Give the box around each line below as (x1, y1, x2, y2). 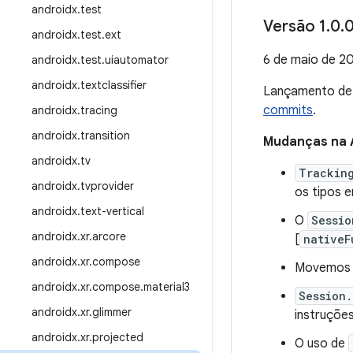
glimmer (92, 305, 132, 319)
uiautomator (105, 53, 169, 67)
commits (263, 102, 313, 118)
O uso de (295, 336, 348, 351)
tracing (80, 103, 117, 117)
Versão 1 (263, 17, 326, 36)
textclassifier (80, 78, 147, 92)
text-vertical (80, 204, 144, 218)
